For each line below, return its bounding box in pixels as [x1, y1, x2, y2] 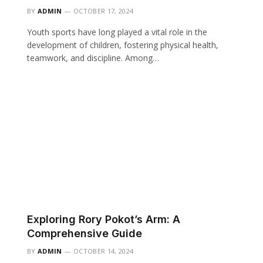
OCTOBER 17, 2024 [73, 6, 134, 15]
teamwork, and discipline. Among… [27, 52, 159, 63]
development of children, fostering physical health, [27, 39, 218, 50]
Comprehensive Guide [27, 227, 142, 240]
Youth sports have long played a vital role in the [27, 26, 207, 38]
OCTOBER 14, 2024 [73, 246, 134, 255]
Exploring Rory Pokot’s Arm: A [27, 213, 180, 225]
